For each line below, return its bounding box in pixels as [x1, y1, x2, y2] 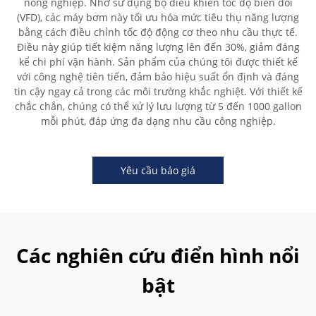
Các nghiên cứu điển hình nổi [16, 242, 300, 269]
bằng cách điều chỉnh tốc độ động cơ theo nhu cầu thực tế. [18, 25, 298, 39]
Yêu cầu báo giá [121, 164, 195, 177]
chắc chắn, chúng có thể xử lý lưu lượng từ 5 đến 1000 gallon [14, 99, 302, 113]
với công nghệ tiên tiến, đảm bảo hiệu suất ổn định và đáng [17, 70, 299, 83]
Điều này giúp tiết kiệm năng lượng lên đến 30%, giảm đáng [16, 40, 300, 54]
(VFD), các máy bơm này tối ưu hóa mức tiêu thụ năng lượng [17, 11, 299, 24]
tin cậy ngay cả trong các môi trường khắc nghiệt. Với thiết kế [13, 85, 303, 98]
